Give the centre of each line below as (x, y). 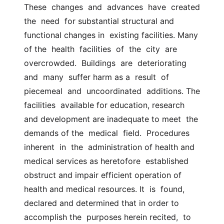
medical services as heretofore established (106, 161)
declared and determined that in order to (101, 203)
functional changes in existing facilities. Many (111, 35)
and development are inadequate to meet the (111, 119)
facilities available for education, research (104, 105)
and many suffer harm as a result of (96, 77)
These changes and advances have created (112, 7)
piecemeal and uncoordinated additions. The (112, 91)
